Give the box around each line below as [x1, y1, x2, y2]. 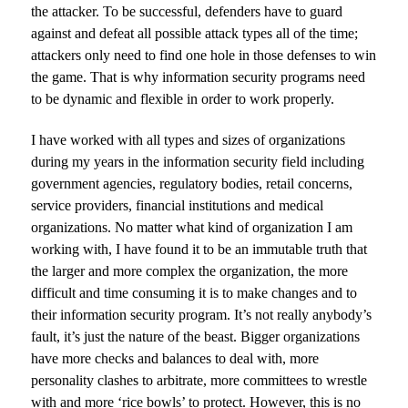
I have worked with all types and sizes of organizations [31, 132, 346, 148]
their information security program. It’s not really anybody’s [31, 307, 372, 323]
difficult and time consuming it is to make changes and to [31, 285, 358, 301]
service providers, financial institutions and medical [31, 198, 324, 214]
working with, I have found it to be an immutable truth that [31, 241, 368, 258]
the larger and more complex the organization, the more [31, 263, 349, 280]
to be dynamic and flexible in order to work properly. [31, 91, 335, 107]
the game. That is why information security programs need [31, 69, 366, 86]
